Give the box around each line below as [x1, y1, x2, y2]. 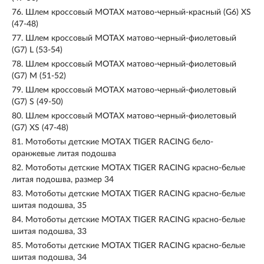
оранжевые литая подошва [12, 150, 116, 158]
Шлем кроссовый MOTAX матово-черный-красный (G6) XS [25, 8, 251, 16]
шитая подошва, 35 [12, 202, 87, 210]
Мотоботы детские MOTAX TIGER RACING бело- [25, 138, 213, 146]
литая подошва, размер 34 [12, 176, 114, 184]
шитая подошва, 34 [12, 253, 87, 262]
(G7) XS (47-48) [12, 124, 68, 132]
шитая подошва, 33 [12, 227, 87, 236]
